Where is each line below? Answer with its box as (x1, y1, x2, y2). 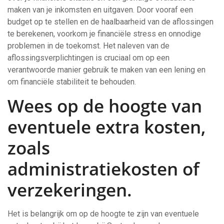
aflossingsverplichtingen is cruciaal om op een (7, 53, 169, 62)
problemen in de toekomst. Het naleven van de (7, 41, 169, 50)
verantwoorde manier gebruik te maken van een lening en (7, 65, 205, 74)
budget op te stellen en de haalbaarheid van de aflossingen (7, 17, 213, 26)
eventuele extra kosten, (7, 115, 205, 138)
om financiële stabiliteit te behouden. (7, 77, 136, 86)
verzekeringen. (7, 178, 132, 201)
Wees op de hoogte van (7, 94, 202, 117)
